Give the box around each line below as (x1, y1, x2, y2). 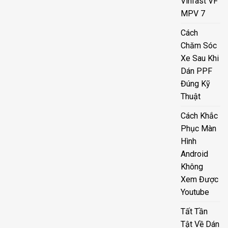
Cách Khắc (181, 111, 218, 121)
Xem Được (181, 175, 219, 185)
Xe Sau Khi (181, 53, 219, 64)
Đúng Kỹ (181, 79, 211, 89)
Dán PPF (181, 66, 213, 76)
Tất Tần (181, 207, 208, 217)
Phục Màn (181, 124, 217, 134)
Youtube (181, 187, 210, 197)
